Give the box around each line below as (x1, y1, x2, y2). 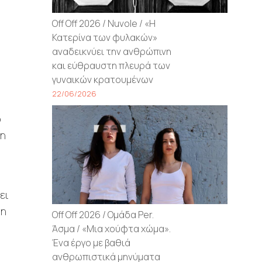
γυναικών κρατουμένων (52, 73, 154, 87)
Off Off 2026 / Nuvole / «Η (52, 17, 156, 30)
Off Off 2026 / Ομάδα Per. (52, 208, 154, 222)
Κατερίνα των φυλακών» (52, 31, 158, 44)
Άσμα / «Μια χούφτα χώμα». (52, 222, 171, 236)
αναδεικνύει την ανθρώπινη (52, 45, 172, 58)
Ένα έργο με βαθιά (52, 236, 131, 250)
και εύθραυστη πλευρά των (52, 59, 171, 73)
